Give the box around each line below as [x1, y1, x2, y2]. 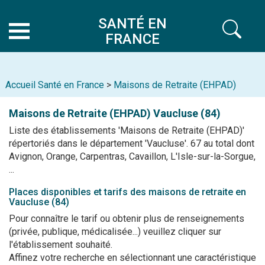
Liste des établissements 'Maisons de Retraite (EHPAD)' [9, 125, 244, 136]
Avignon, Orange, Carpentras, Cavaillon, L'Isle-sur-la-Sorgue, [9, 151, 256, 162]
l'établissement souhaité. [9, 239, 112, 250]
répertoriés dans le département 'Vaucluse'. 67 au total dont [9, 138, 254, 149]
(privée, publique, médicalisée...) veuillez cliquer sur [9, 226, 221, 237]
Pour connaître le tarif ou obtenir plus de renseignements [9, 213, 244, 224]
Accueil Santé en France [5, 79, 104, 91]
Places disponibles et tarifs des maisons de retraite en [9, 186, 246, 198]
